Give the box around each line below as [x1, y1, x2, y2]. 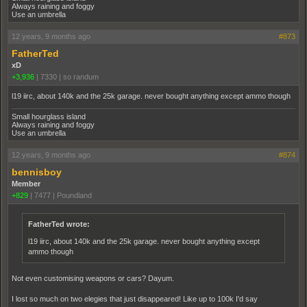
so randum [63, 72, 99, 81]
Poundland [57, 191, 92, 199]
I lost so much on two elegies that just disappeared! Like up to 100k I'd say [12, 294, 258, 303]
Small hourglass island [12, 112, 86, 121]
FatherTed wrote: [28, 219, 90, 228]
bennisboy [12, 166, 62, 177]
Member [12, 179, 40, 188]
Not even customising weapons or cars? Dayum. [12, 273, 174, 282]
